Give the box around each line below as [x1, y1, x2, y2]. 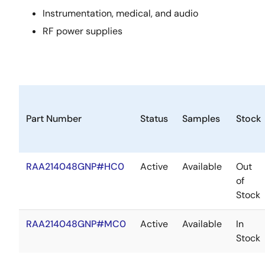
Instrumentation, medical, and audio [43, 7, 198, 20]
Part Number [26, 112, 82, 125]
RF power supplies [43, 25, 122, 37]
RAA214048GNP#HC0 [26, 160, 124, 173]
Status [140, 112, 168, 125]
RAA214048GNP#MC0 [26, 218, 126, 230]
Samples [182, 112, 220, 125]
